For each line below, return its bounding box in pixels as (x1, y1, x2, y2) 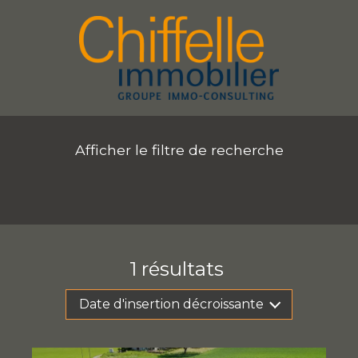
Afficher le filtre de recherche (74, 141, 284, 159)
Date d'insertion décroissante (78, 296, 264, 312)
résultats (137, 257, 225, 281)
